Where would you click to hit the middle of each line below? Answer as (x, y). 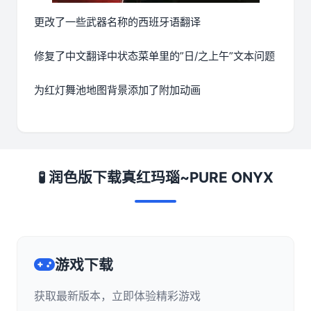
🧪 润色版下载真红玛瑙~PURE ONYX (155, 177)
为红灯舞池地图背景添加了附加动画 (117, 90)
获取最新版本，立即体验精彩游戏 (117, 295)
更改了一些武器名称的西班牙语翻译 (117, 22)
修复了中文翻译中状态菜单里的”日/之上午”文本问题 (154, 56)
